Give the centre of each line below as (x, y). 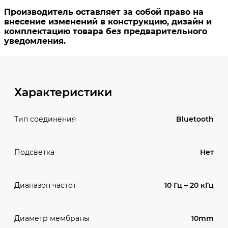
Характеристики (63, 92)
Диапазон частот (45, 186)
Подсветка (34, 152)
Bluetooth (195, 119)
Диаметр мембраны (52, 219)
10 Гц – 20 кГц (189, 185)
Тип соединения (45, 119)
